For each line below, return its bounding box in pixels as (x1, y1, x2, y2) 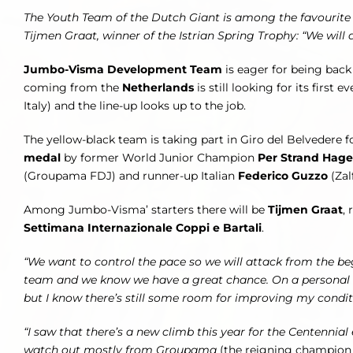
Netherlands (122, 80, 194, 95)
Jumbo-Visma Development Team (24, 62, 222, 77)
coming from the (24, 80, 122, 95)
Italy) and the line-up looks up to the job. (24, 98, 246, 113)
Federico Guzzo (238, 169, 328, 184)
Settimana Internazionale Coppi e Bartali (24, 221, 262, 236)
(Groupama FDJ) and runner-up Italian (24, 169, 238, 184)
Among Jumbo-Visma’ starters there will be (24, 203, 268, 217)
